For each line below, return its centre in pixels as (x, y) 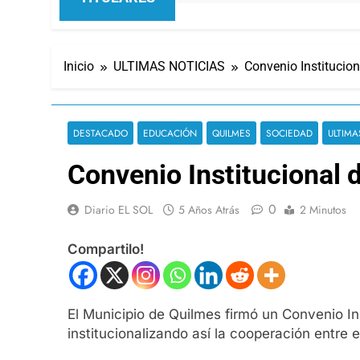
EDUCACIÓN (170, 133)
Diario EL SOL (119, 209)
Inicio (79, 66)
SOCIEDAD (289, 133)
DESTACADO (100, 133)
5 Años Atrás (209, 209)
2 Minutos (323, 209)
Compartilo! (106, 250)
